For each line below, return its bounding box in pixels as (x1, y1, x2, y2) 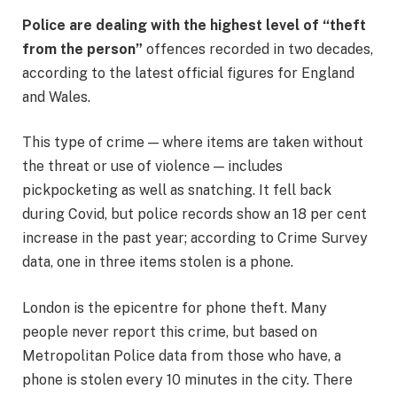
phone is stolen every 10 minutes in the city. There (22, 370, 353, 388)
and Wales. (22, 88, 90, 105)
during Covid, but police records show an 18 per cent (22, 206, 367, 223)
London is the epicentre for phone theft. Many (22, 299, 327, 316)
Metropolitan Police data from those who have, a (22, 346, 341, 364)
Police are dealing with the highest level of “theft (22, 16, 366, 34)
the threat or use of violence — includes (22, 158, 283, 175)
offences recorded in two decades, (143, 40, 373, 58)
